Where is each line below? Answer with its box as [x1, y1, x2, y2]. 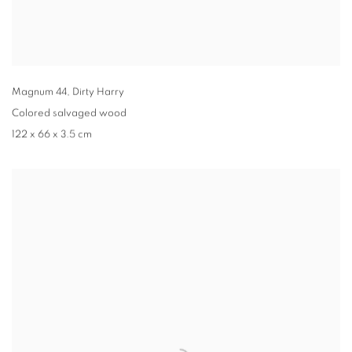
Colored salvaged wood [12, 108, 126, 119]
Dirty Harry [72, 87, 124, 98]
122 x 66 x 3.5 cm [12, 130, 92, 141]
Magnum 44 [12, 87, 67, 98]
